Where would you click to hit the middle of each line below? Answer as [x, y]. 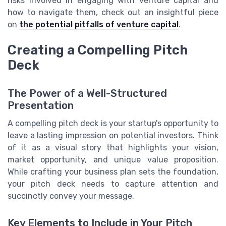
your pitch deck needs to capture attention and [113, 184]
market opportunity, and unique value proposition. [113, 159]
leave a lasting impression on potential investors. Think [113, 135]
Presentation [41, 105]
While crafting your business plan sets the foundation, [113, 172]
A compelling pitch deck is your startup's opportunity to [113, 123]
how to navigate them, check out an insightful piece [113, 13]
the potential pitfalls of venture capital [99, 25]
